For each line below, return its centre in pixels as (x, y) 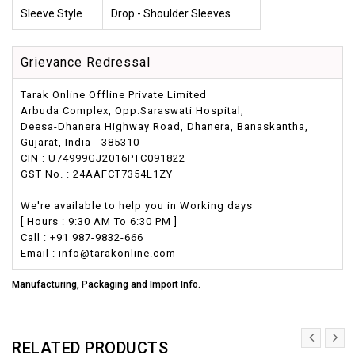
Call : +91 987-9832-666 (82, 237)
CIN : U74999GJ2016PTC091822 (103, 158)
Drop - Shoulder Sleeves (171, 13)
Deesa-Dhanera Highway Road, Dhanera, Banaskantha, (164, 126)
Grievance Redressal (86, 62)
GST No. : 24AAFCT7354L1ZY (97, 174)
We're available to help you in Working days (137, 206)
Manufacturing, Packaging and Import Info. (106, 284)
